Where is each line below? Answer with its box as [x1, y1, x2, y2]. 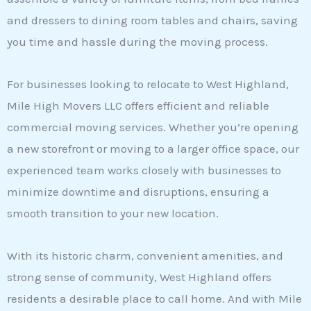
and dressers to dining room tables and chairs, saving [7, 13, 298, 27]
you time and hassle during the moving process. [7, 35, 268, 49]
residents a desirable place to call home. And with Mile [7, 291, 302, 305]
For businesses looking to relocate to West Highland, [7, 76, 289, 91]
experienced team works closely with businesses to [7, 162, 281, 177]
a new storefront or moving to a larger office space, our [7, 141, 299, 155]
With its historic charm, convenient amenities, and [7, 248, 283, 262]
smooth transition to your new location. [7, 205, 219, 220]
